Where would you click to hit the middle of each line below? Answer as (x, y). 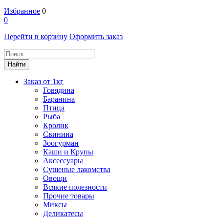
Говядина (59, 90)
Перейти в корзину (36, 36)
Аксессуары (63, 161)
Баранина (59, 99)
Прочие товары (69, 196)
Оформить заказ (96, 36)
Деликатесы (63, 213)
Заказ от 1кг (44, 81)
